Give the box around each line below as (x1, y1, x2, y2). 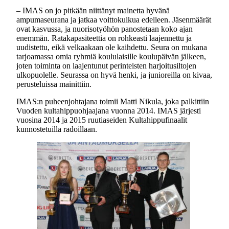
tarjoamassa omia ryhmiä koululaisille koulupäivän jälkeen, (16, 52, 206, 61)
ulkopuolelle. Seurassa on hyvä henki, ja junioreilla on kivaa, (16, 71, 212, 79)
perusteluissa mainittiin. (16, 80, 91, 88)
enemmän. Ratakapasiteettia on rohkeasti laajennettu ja (16, 34, 192, 42)
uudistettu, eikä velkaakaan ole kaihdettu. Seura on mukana (16, 43, 207, 52)
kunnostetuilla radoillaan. (16, 125, 97, 133)
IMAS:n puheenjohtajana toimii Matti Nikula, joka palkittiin (16, 97, 209, 106)
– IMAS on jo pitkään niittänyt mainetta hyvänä (16, 6, 170, 15)
